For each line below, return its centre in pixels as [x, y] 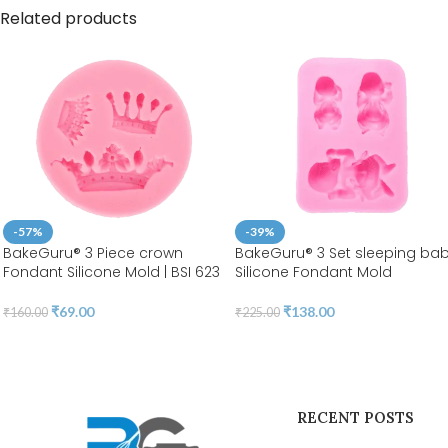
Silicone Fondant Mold [313, 272]
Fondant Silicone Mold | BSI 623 [111, 272]
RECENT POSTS [356, 418]
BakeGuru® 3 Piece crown [93, 253]
